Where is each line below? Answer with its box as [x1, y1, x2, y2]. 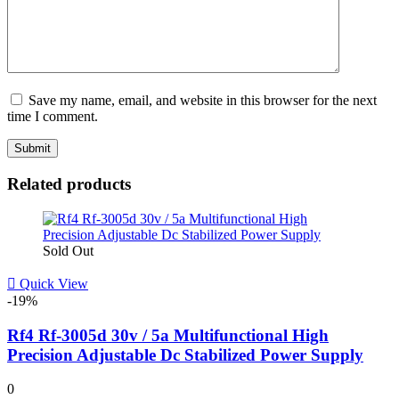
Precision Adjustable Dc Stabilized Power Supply [7, 345, 363, 364]
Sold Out [43, 242, 94, 258]
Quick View [20, 275, 88, 291]
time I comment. [7, 109, 98, 125]
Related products [7, 175, 131, 194]
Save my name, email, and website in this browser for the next [28, 93, 377, 109]
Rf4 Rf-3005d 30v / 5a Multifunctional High [7, 325, 329, 345]
